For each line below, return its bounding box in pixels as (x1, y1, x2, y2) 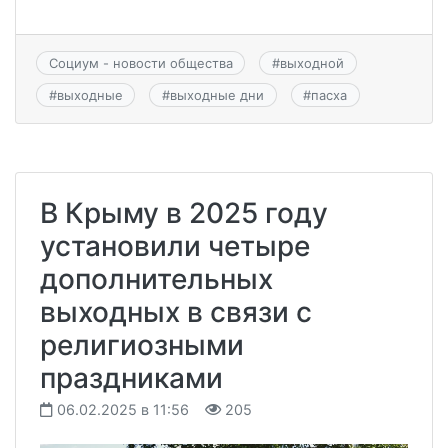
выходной (279, 54, 344, 71)
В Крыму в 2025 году (40, 196, 328, 231)
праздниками (40, 361, 223, 396)
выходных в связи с (40, 295, 312, 330)
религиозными (40, 328, 244, 363)
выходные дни (169, 87, 264, 104)
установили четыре (40, 229, 310, 264)
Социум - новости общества (48, 54, 233, 71)
